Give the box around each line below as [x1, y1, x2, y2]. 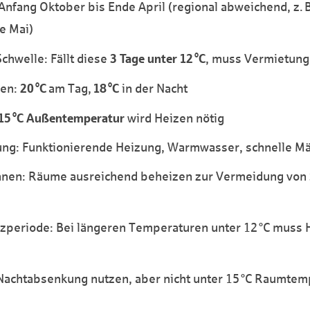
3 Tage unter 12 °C [110, 51, 206, 66]
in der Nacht [119, 81, 188, 95]
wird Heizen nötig [125, 111, 224, 125]
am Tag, [46, 81, 93, 95]
